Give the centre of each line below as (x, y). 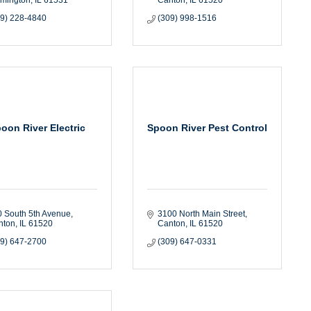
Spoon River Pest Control (208, 127)
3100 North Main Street (201, 213)
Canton (171, 223)
